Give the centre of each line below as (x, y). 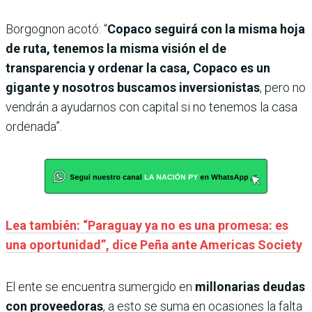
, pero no (283, 88)
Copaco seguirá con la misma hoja (206, 29)
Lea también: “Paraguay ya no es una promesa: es (147, 226)
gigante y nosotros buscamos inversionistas (133, 88)
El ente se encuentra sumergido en (100, 287)
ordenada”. (34, 127)
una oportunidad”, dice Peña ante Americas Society (154, 245)
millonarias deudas (250, 287)
